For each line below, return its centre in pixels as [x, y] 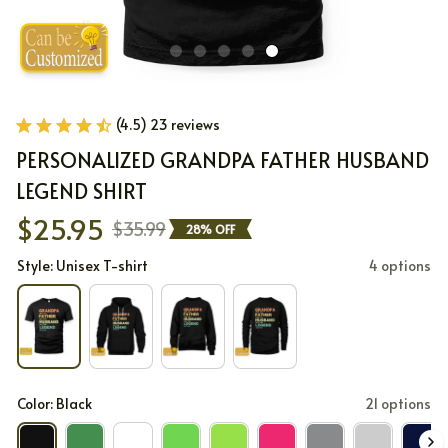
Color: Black [54, 403]
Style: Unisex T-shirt [82, 265]
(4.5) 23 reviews [168, 124]
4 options [400, 265]
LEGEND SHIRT [81, 191]
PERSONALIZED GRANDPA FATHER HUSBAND [222, 160]
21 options [398, 403]
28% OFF [210, 228]
